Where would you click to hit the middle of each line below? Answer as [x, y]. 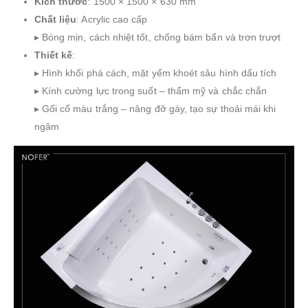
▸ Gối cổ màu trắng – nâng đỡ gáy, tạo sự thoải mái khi [155, 109]
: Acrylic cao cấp [112, 19]
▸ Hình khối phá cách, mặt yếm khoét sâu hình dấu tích [155, 73]
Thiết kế [53, 55]
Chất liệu [55, 19]
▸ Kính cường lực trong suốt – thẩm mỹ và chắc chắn [151, 91]
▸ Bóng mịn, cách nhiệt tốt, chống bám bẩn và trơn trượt [157, 37]
